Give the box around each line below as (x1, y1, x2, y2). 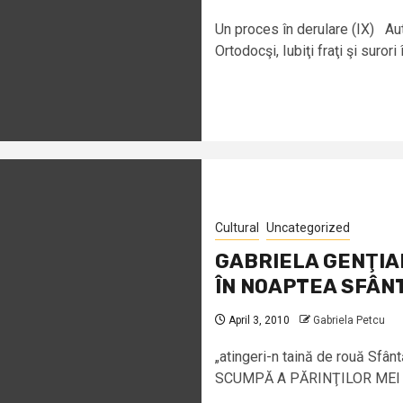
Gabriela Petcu (313, 313, 385, 327)
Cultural (215, 219, 259, 235)
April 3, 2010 (226, 313, 290, 327)
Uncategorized (266, 219, 350, 235)
